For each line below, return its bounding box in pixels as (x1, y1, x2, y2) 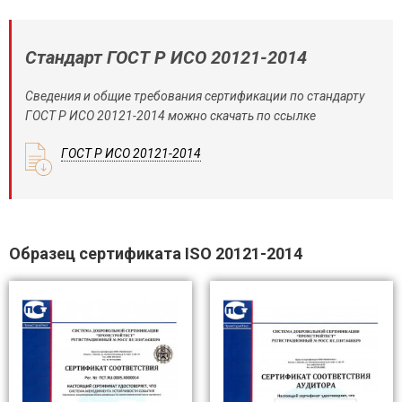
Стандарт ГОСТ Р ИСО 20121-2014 (25, 47, 307, 68)
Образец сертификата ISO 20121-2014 (9, 244, 302, 263)
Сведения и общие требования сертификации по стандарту (25, 89, 364, 103)
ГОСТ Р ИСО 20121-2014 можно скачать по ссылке (25, 109, 316, 123)
